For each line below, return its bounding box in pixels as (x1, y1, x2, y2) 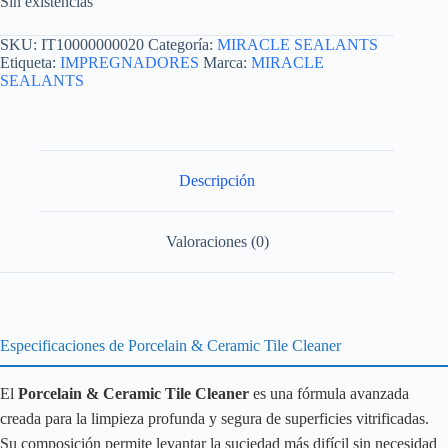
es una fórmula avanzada (249, 385, 409, 403)
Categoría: (148, 36, 217, 54)
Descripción (179, 172, 256, 190)
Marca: (203, 54, 251, 72)
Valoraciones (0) (165, 232, 269, 250)
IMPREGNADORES (60, 54, 199, 72)
